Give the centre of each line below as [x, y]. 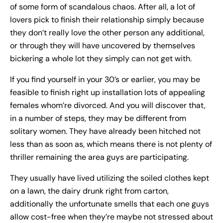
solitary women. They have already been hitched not [105, 131]
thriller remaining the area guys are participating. [99, 157]
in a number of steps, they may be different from [98, 118]
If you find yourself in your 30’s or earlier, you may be [105, 80]
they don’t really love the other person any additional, [107, 33]
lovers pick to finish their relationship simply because [107, 20]
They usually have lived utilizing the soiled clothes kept [110, 178]
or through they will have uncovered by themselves [103, 46]
